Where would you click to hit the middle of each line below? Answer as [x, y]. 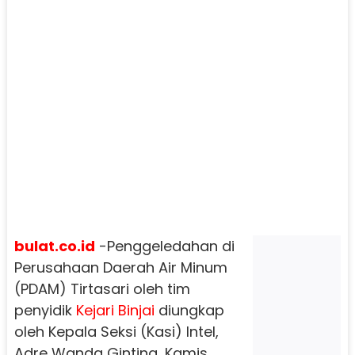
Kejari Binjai [115, 311]
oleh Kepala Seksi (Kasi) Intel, [116, 332]
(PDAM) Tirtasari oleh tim [102, 289]
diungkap [189, 311]
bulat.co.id [54, 246]
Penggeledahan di [170, 246]
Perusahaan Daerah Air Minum [120, 268]
